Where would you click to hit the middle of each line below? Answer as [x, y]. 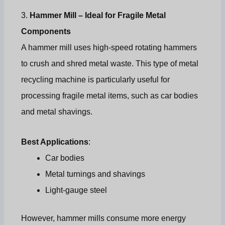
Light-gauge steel [76, 190]
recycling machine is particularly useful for [96, 80]
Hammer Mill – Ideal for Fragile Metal [98, 16]
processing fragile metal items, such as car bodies [110, 96]
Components [46, 32]
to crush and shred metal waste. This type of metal [110, 64]
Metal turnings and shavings [95, 174]
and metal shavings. [57, 112]
